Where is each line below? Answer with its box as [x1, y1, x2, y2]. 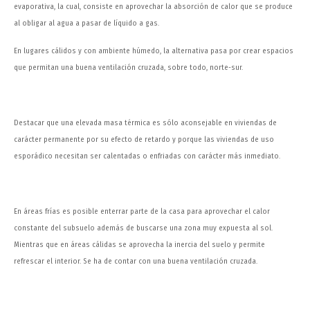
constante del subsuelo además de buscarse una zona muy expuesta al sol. [14, 224, 273, 233]
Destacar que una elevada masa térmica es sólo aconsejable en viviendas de [14, 118, 277, 128]
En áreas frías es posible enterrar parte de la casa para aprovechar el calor [14, 207, 270, 217]
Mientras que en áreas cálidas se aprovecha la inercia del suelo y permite [14, 240, 265, 250]
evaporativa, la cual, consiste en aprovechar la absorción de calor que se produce [14, 2, 293, 12]
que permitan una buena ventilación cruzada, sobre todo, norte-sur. [14, 63, 243, 73]
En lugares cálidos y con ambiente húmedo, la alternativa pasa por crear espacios [14, 46, 293, 56]
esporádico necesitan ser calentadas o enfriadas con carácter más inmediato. [14, 152, 280, 161]
